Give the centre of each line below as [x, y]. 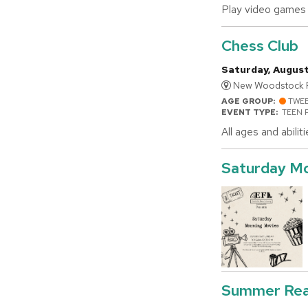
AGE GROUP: [250, 101]
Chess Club [260, 45]
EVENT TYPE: [252, 112]
